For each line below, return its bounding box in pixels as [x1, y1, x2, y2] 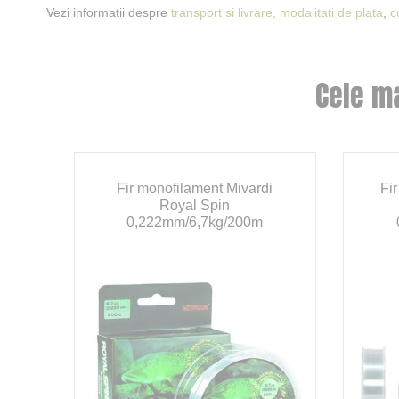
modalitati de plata [280, 5, 383, 20]
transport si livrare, [171, 5, 276, 20]
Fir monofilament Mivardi [117, 181, 273, 197]
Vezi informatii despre [46, 5, 171, 20]
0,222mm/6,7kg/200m [126, 215, 264, 231]
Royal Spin [159, 198, 231, 214]
